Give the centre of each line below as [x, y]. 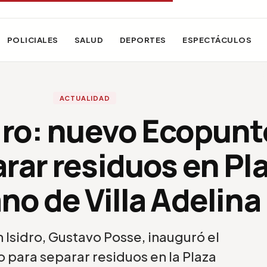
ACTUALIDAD [85, 98]
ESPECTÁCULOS [217, 40]
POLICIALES [32, 40]
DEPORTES [143, 40]
